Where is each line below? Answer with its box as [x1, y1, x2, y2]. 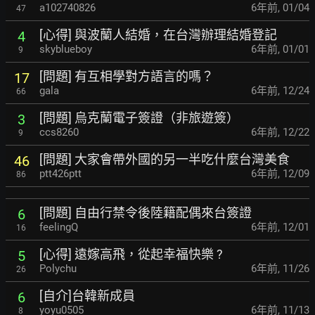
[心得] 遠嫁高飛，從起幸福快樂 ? [39, 247, 223, 262]
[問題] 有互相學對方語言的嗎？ [39, 69, 214, 84]
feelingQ [39, 221, 78, 234]
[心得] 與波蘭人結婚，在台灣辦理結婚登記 [39, 27, 277, 43]
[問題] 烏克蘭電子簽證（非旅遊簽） [39, 110, 239, 126]
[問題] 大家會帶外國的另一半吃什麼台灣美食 [39, 152, 290, 167]
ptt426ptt [39, 167, 82, 181]
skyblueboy [39, 43, 92, 56]
